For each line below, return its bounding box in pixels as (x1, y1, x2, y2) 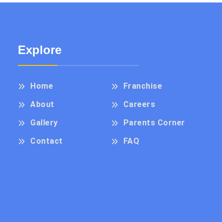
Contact (30, 136, 63, 146)
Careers (123, 100, 156, 109)
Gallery (30, 118, 58, 127)
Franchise (123, 81, 163, 91)
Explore (18, 43, 62, 56)
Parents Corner (123, 118, 185, 127)
